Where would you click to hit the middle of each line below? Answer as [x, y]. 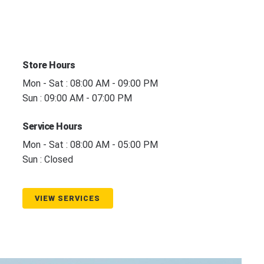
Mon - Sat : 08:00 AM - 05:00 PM [90, 145]
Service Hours [52, 126]
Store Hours [49, 65]
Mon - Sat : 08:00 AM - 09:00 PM [90, 84]
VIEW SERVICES [68, 198]
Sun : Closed [48, 160]
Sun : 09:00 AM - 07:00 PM [77, 98]
